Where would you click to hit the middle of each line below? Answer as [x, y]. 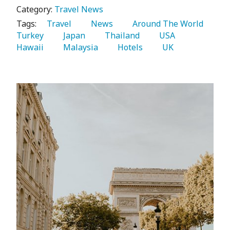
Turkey [31, 36]
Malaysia [79, 47]
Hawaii [31, 47]
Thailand [120, 36]
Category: [35, 9]
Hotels [128, 47]
